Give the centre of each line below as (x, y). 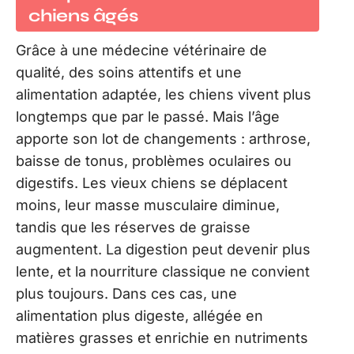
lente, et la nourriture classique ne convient (163, 271)
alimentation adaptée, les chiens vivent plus (164, 94)
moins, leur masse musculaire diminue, (148, 205)
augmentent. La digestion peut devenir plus (163, 249)
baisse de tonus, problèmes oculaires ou (154, 161)
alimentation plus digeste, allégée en (139, 316)
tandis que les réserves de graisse (133, 227)
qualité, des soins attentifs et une (129, 72)
